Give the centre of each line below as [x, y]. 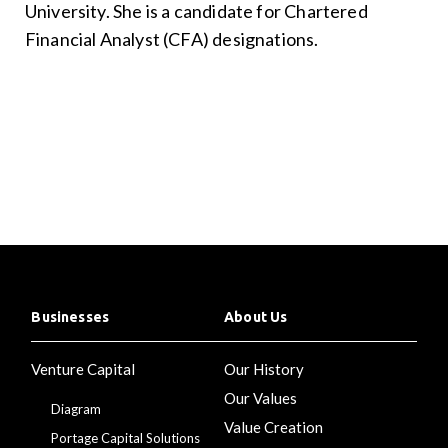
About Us [256, 316]
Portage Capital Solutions [126, 437]
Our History [264, 368]
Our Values [260, 397]
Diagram [76, 408]
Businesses [70, 316]
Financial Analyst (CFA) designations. [171, 39]
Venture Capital [83, 368]
